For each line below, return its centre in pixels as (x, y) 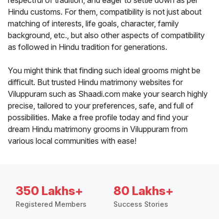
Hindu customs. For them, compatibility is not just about (105, 12)
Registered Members (51, 204)
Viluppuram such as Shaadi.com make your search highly (108, 94)
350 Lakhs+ (49, 191)
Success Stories (141, 204)
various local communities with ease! (72, 141)
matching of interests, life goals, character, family (93, 24)
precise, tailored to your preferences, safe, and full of (101, 106)
